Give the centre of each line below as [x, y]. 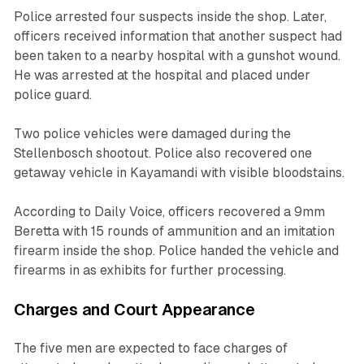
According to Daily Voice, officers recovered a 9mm [169, 211]
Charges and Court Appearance [134, 309]
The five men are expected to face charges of [150, 348]
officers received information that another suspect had [178, 36]
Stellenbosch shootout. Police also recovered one [162, 153]
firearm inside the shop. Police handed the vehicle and [176, 250]
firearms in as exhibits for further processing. [149, 270]
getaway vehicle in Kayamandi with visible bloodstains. [179, 172]
